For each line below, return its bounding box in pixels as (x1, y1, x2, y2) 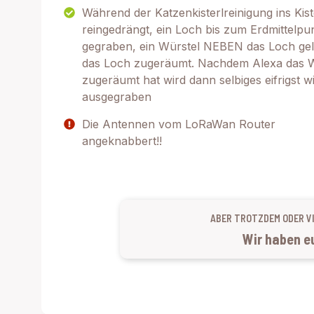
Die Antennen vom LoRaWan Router (82, 117, 275, 131)
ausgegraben (82, 90, 151, 104)
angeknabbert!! (82, 134, 162, 148)
